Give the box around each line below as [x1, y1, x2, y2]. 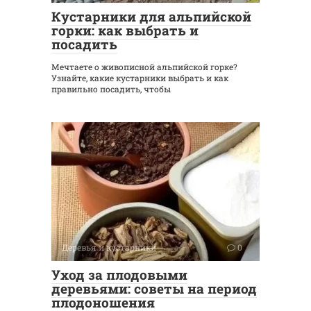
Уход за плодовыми [51, 266, 187, 284]
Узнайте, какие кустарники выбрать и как [51, 72, 228, 84]
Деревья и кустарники [62, 242, 156, 253]
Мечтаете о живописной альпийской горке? [51, 61, 237, 73]
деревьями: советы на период [51, 280, 257, 298]
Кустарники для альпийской [51, 8, 251, 26]
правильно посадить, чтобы [51, 83, 171, 95]
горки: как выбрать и [51, 22, 199, 40]
